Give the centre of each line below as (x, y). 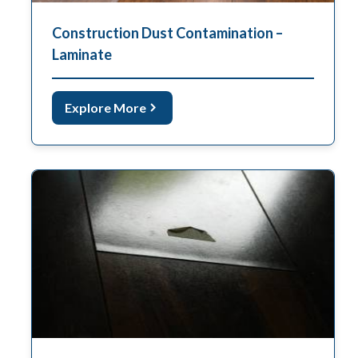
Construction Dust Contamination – (167, 32)
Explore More (105, 107)
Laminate (82, 54)
